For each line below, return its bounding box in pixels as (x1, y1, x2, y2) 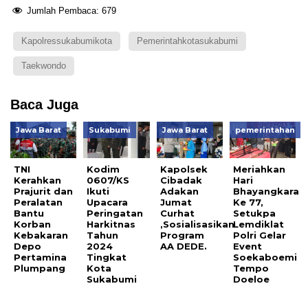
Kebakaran (14, 230, 68, 241)
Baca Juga (10, 97, 78, 113)
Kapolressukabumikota (21, 36, 112, 47)
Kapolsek (159, 164, 208, 175)
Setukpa (233, 208, 276, 219)
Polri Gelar (233, 230, 287, 241)
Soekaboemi (233, 252, 298, 263)
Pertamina (14, 252, 67, 263)
